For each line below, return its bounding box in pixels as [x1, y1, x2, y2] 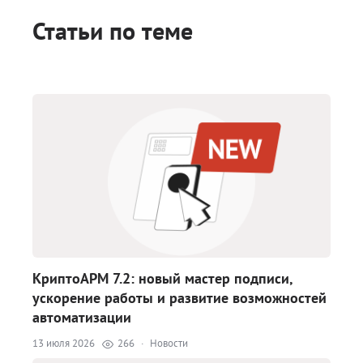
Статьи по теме [32, 15, 193, 46]
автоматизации [32, 308, 131, 327]
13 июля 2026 [32, 336, 95, 350]
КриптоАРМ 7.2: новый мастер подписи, [32, 269, 293, 288]
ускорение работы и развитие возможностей [32, 288, 327, 307]
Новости [150, 336, 188, 350]
